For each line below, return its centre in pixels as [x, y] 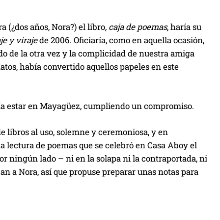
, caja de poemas [136, 27]
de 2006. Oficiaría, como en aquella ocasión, [121, 40]
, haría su [184, 27]
